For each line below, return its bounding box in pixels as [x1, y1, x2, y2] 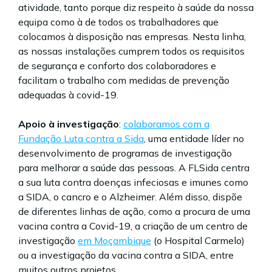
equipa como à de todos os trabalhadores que [18, 16, 219, 28]
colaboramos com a [123, 118, 209, 130]
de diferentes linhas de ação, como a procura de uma [18, 205, 250, 217]
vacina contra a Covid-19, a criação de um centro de [18, 220, 248, 232]
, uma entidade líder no [144, 132, 244, 144]
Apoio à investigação [18, 118, 119, 130]
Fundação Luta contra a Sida [18, 132, 144, 144]
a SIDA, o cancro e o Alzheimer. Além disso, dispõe [18, 191, 242, 203]
